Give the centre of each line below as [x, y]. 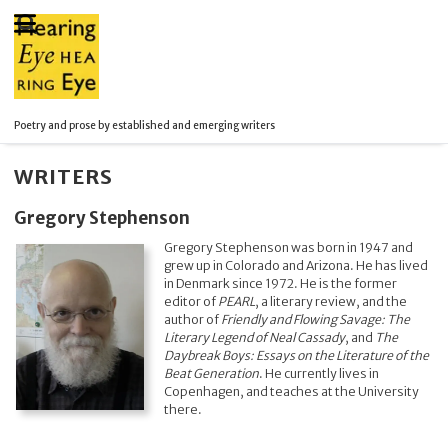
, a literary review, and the [331, 301]
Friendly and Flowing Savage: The [315, 319]
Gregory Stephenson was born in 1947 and [288, 247]
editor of [191, 301]
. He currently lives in [319, 373]
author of [192, 319]
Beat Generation [211, 373]
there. [183, 409]
